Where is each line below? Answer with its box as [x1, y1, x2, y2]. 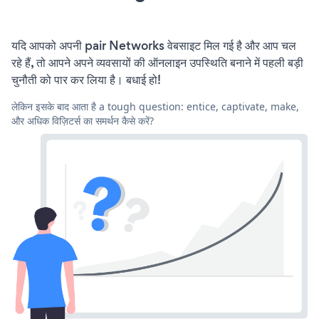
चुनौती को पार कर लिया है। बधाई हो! [11, 70, 161, 88]
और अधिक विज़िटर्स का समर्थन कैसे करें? [11, 113, 154, 127]
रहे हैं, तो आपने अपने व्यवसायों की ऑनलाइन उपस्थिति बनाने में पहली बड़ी [11, 53, 303, 71]
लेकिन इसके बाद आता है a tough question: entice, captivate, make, [11, 99, 299, 113]
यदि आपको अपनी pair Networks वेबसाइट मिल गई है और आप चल [11, 36, 296, 54]
